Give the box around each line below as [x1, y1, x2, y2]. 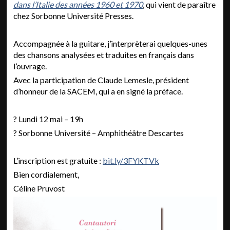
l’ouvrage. [13, 61, 49, 71]
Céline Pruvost [13, 183, 65, 193]
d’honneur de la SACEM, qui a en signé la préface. [13, 86, 183, 96]
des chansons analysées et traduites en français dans [13, 50, 195, 60]
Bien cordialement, [13, 169, 80, 179]
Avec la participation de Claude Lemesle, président [13, 75, 189, 85]
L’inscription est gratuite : [13, 156, 103, 165]
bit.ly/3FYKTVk [103, 156, 160, 165]
